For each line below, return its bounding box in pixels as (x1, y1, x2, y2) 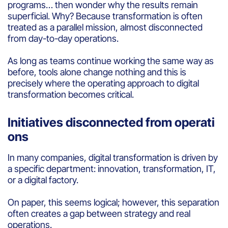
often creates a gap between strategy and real (8, 208, 190, 219)
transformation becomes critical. (8, 89, 134, 100)
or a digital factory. (8, 174, 78, 185)
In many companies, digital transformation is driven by (8, 152, 218, 163)
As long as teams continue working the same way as (8, 55, 214, 66)
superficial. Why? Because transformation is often (8, 10, 203, 21)
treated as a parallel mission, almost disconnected (8, 21, 203, 33)
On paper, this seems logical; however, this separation (8, 196, 219, 208)
